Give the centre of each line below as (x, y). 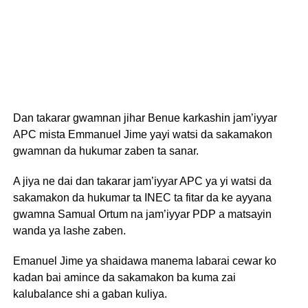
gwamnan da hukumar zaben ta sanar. (106, 151)
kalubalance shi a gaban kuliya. (90, 294)
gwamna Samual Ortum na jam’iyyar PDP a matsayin (142, 214)
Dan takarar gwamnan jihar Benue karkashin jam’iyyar (145, 118)
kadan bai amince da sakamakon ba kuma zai (124, 277)
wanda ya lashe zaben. (69, 231)
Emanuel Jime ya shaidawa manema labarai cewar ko (144, 261)
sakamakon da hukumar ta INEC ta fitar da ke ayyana (142, 198)
